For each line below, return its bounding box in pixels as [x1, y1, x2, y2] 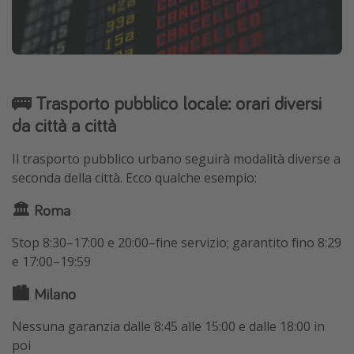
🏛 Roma [12, 200, 70, 220]
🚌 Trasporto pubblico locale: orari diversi [12, 91, 322, 116]
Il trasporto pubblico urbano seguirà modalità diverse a [12, 150, 341, 168]
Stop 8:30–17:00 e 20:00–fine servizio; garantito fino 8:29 [12, 234, 341, 252]
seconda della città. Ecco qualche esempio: [12, 169, 257, 187]
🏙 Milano [12, 284, 76, 304]
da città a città [12, 113, 116, 138]
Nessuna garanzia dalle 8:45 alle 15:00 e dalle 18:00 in [12, 318, 325, 336]
